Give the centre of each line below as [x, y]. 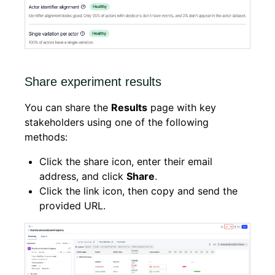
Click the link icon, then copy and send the [138, 191]
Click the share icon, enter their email [126, 161]
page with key [182, 107]
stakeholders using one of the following [117, 122]
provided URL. [72, 205]
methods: [46, 137]
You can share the [68, 107]
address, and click [83, 176]
